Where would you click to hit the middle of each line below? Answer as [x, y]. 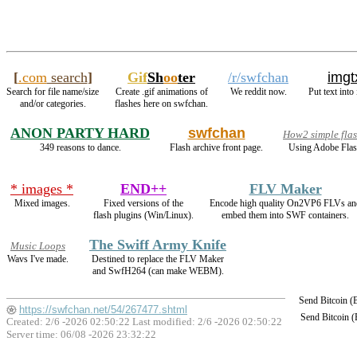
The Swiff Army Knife [158, 245]
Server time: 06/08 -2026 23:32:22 [81, 335]
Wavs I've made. [38, 259]
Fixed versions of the [143, 203]
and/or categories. [53, 104]
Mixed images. [42, 203]
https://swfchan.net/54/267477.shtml [103, 310]
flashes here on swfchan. [161, 104]
